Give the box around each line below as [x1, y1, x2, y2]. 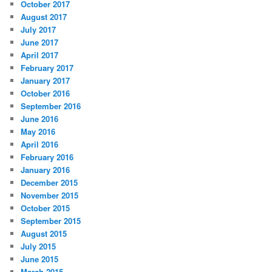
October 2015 [21, 202, 70, 214]
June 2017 [21, 36, 59, 49]
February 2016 [21, 151, 74, 163]
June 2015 [21, 253, 59, 265]
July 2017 [21, 24, 56, 36]
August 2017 [21, 11, 67, 23]
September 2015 [21, 215, 81, 227]
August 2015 [21, 228, 67, 240]
